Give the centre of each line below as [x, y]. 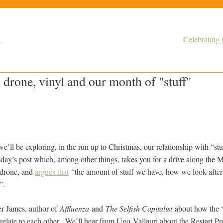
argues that [52, 172]
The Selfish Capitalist [139, 209]
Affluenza [74, 209]
